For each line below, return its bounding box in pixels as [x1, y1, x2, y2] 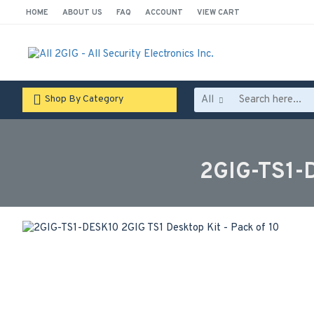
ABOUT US [62, 7, 102, 18]
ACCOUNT [145, 7, 183, 18]
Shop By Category [45, 93, 123, 105]
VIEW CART [197, 7, 240, 18]
